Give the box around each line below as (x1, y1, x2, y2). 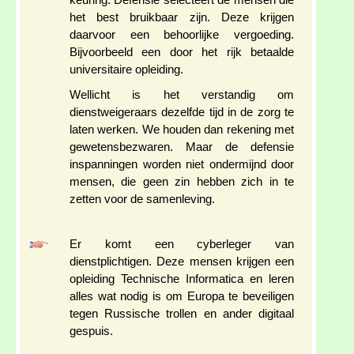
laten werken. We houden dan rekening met (70, 123, 294, 137)
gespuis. (70, 325, 113, 338)
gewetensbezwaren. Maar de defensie (70, 141, 294, 154)
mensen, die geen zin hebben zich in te (70, 175, 294, 189)
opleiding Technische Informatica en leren (70, 273, 294, 286)
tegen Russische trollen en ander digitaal (70, 307, 294, 321)
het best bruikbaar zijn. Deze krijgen (70, 11, 294, 24)
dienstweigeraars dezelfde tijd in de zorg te (70, 106, 294, 119)
